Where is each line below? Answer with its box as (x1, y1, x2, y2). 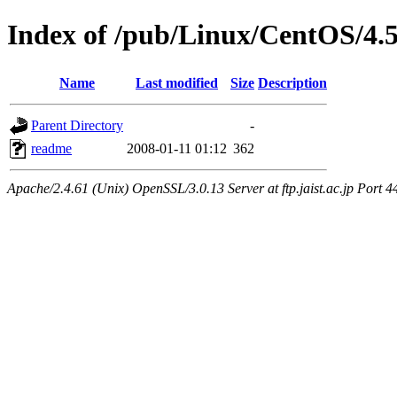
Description (258, 74, 327, 90)
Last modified (136, 74, 218, 90)
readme (31, 140, 72, 156)
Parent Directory (31, 117, 123, 133)
